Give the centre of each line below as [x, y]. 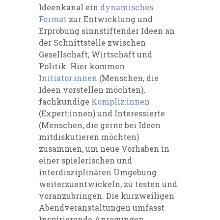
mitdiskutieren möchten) [90, 137]
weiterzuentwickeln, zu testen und [108, 184]
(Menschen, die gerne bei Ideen [100, 125]
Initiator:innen [68, 78]
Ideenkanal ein [69, 7]
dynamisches [127, 7]
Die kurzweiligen [140, 195]
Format [53, 19]
